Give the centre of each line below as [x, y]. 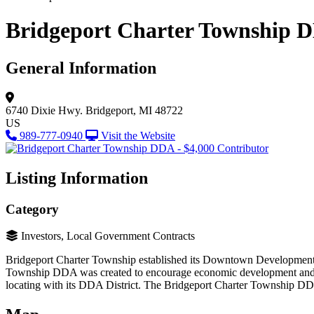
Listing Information [77, 178]
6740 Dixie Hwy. [44, 110]
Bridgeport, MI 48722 [134, 110]
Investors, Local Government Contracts [108, 236]
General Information [81, 68]
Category [32, 209]
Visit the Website [138, 135]
